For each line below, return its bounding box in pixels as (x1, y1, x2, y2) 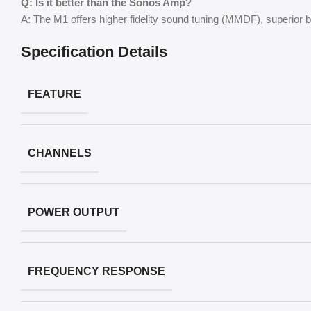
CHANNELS (28, 146, 92, 159)
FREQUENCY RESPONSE (28, 264, 165, 277)
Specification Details (21, 42, 167, 60)
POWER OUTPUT (28, 205, 119, 218)
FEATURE (28, 87, 81, 100)
